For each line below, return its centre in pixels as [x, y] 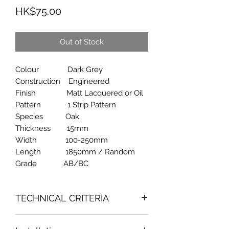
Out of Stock [82, 42]
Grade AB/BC [52, 164]
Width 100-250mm [62, 140]
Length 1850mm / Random [75, 152]
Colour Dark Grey [59, 70]
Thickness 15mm [52, 129]
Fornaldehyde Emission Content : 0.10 [82, 220]
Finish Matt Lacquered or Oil [79, 93]
